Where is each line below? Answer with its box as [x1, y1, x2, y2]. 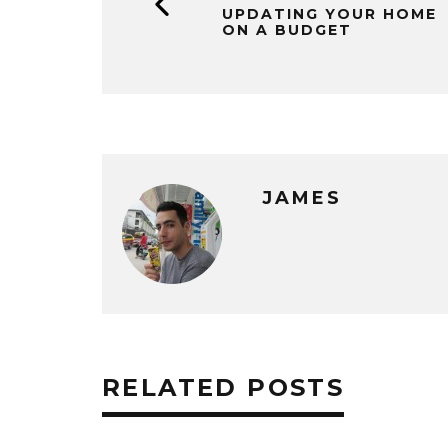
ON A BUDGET [222, 21, 352, 39]
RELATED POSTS [102, 373, 345, 402]
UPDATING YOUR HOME [222, 5, 437, 23]
